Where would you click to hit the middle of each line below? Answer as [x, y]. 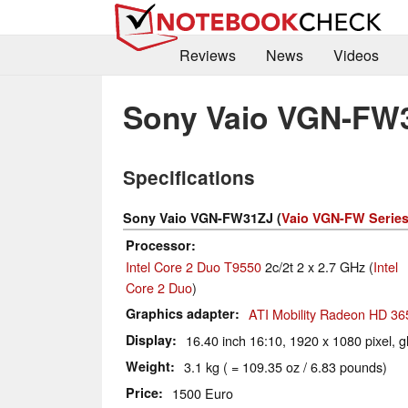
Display [149, 340]
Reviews [207, 56]
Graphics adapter [180, 314]
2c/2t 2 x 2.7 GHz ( [317, 267]
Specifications [189, 178]
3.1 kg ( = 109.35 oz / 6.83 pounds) [286, 367]
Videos [356, 56]
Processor [158, 245]
